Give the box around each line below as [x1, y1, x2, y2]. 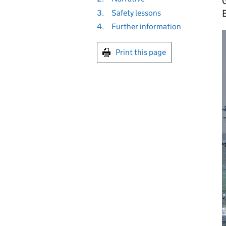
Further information [111, 22, 181, 32]
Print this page [116, 47, 166, 58]
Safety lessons [111, 8, 161, 18]
